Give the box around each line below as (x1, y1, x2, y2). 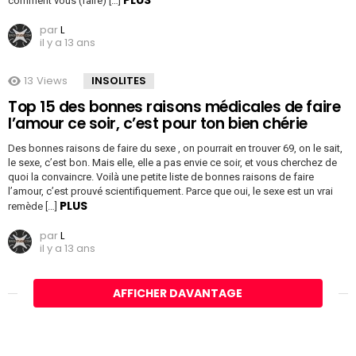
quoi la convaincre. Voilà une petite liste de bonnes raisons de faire (8, 171, 314, 184)
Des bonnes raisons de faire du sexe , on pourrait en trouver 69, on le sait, (8, 142, 342, 155)
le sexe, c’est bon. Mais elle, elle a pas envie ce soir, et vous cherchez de (8, 157, 337, 169)
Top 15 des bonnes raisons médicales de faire (8, 96, 341, 118)
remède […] (8, 200, 60, 213)
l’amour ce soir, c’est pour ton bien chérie (8, 113, 308, 135)
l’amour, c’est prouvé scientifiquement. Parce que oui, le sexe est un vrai (8, 185, 333, 198)
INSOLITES (91, 73, 146, 89)
